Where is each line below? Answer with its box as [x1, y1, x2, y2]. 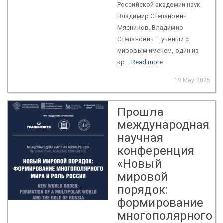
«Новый [117, 156, 162, 171]
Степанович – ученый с [117, 35, 189, 43]
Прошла [117, 105, 164, 119]
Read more [131, 58, 163, 66]
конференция [117, 143, 195, 158]
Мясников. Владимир [117, 23, 183, 31]
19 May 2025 [174, 76, 210, 84]
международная [117, 117, 210, 132]
